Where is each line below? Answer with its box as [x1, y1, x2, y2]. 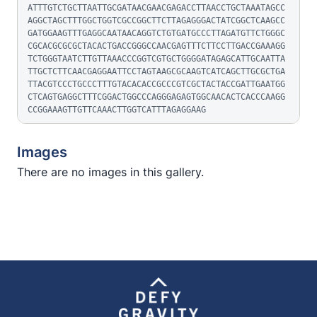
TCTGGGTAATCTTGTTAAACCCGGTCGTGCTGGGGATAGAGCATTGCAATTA [28, 54, 285, 64]
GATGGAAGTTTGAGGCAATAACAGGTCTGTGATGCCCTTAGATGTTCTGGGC [28, 28, 285, 38]
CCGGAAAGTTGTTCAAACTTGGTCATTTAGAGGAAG [28, 105, 206, 115]
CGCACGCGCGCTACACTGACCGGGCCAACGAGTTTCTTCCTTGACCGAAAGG [28, 41, 285, 51]
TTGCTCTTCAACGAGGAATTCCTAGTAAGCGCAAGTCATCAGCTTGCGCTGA [28, 67, 285, 76]
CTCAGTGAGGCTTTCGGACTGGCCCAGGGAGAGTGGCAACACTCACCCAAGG [28, 92, 285, 102]
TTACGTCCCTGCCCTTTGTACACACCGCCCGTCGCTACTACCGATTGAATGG [28, 79, 285, 89]
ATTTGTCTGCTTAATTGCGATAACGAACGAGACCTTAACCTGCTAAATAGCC [28, 3, 285, 13]
